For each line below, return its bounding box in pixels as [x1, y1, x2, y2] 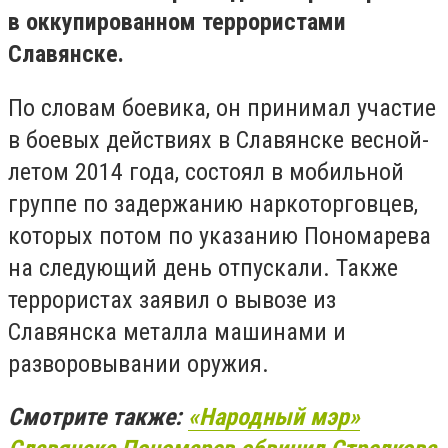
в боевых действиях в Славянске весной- [8, 125, 429, 154]
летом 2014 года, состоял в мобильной [8, 157, 404, 186]
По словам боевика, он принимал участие [8, 93, 436, 122]
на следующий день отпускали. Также [8, 253, 398, 282]
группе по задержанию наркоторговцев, [8, 189, 418, 218]
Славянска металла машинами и [8, 317, 346, 346]
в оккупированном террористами [8, 8, 346, 36]
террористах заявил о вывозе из [8, 285, 336, 314]
